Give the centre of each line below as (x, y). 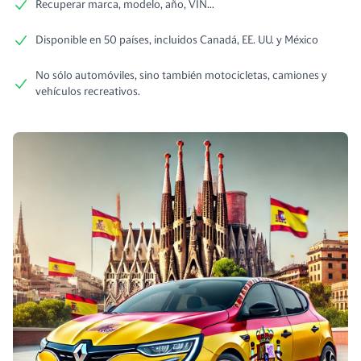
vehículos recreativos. (88, 92)
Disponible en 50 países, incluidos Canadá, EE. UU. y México (177, 40)
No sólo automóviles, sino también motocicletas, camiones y (181, 76)
